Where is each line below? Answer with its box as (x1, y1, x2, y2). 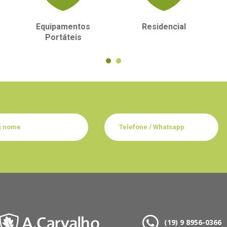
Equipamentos (36, 22, 90, 32)
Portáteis (45, 32, 82, 43)
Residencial (142, 22, 186, 32)
